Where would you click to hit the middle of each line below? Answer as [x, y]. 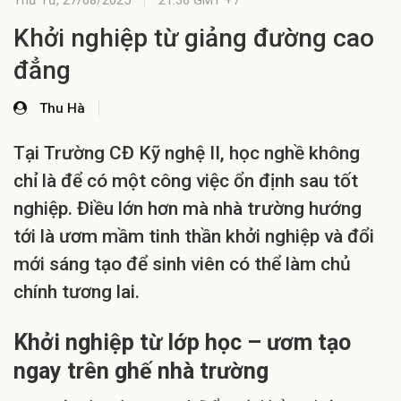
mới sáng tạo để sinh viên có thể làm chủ [182, 264]
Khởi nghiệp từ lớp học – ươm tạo [182, 343]
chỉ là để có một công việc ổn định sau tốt [186, 181]
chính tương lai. [77, 292]
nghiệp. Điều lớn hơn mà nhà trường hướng [188, 209]
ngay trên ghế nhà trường [141, 371]
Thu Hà [62, 109]
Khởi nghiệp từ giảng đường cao [194, 38]
